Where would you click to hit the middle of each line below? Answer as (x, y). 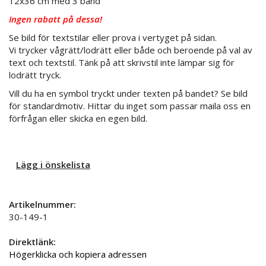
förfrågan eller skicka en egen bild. (78, 118)
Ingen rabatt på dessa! (56, 19)
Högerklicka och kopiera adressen (78, 254)
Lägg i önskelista (53, 165)
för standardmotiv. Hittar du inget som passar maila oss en (130, 106)
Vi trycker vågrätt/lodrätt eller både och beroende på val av (131, 50)
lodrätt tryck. (35, 75)
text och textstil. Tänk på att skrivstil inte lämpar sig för (122, 63)
